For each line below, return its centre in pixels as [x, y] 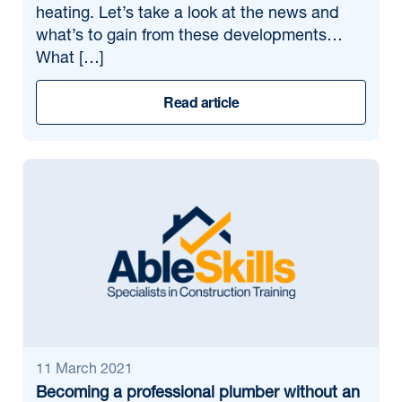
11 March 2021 [84, 371]
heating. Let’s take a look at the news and [188, 14]
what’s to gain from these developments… [189, 37]
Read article [201, 102]
